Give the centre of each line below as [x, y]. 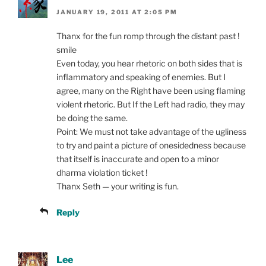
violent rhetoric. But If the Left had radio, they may [151, 104]
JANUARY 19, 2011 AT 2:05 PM [117, 12]
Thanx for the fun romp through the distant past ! [148, 36]
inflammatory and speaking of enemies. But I [141, 77]
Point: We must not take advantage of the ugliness [151, 132]
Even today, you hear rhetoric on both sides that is [149, 64]
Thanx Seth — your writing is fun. [118, 186]
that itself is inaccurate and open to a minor [138, 159]
